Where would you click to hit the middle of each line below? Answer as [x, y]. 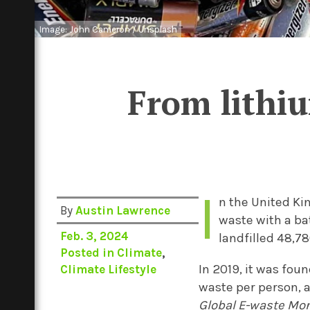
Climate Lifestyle [109, 269]
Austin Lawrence [123, 210]
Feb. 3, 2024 [95, 236]
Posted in [89, 253]
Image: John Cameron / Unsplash [108, 29]
